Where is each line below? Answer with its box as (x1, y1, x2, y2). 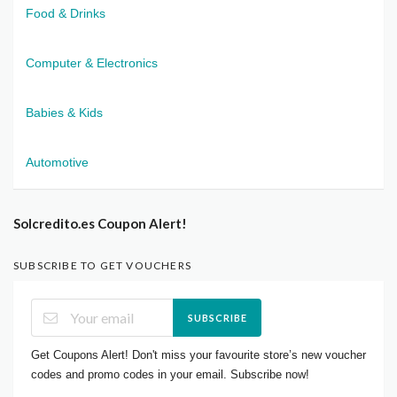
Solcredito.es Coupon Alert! (13, 214, 187, 231)
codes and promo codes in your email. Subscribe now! (31, 367, 309, 381)
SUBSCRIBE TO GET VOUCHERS (13, 258, 191, 272)
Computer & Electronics (26, 55, 158, 70)
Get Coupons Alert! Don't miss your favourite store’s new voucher (31, 347, 366, 362)
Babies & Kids (26, 105, 103, 120)
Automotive (26, 154, 89, 169)
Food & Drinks (26, 5, 105, 20)
